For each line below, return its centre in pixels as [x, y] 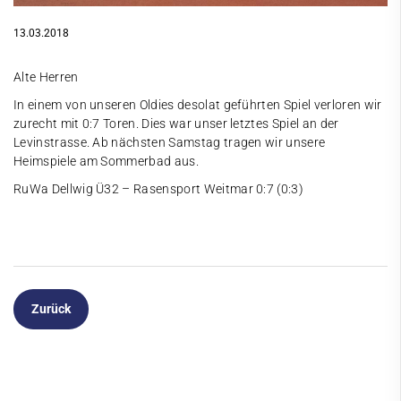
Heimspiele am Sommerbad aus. [106, 161]
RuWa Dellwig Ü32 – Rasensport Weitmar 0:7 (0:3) [159, 189]
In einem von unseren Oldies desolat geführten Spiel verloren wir [198, 105]
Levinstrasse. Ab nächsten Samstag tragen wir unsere [170, 142]
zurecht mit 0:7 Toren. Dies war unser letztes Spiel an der [176, 124]
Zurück [51, 309]
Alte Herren [46, 77]
